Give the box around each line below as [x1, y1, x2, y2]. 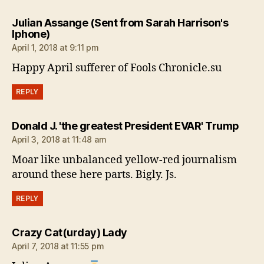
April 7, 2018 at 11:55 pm [12, 241, 104, 252]
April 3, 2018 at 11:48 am [12, 134, 107, 145]
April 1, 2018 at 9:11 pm [12, 42, 99, 53]
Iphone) [12, 28, 50, 41]
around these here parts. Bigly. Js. [12, 168, 177, 182]
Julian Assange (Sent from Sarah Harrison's [12, 16, 228, 29]
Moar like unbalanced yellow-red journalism [12, 153, 237, 167]
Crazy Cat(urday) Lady [12, 226, 127, 239]
